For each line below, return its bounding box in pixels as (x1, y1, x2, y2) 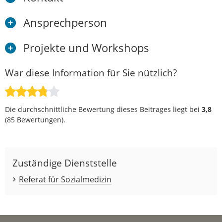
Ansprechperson (23, 14, 107, 30)
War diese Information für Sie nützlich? (5, 65, 177, 79)
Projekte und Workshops (23, 40, 149, 55)
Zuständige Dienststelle (12, 156, 117, 169)
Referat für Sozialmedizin (18, 173, 111, 185)
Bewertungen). (15, 114, 65, 124)
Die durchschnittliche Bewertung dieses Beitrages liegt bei (5, 104, 202, 114)
